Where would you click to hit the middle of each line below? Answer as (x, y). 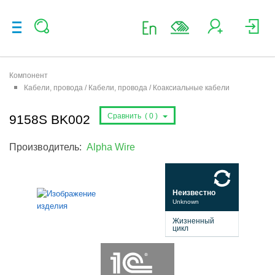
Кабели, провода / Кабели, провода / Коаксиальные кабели (127, 88)
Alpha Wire (111, 147)
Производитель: (48, 147)
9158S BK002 (50, 119)
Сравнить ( (127, 116)
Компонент (29, 76)
